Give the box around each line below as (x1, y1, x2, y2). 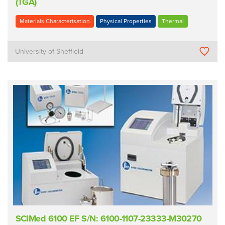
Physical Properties (99, 17, 152, 25)
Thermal (161, 17, 184, 25)
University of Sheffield (15, 47, 84, 56)
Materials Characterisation (19, 17, 90, 25)
